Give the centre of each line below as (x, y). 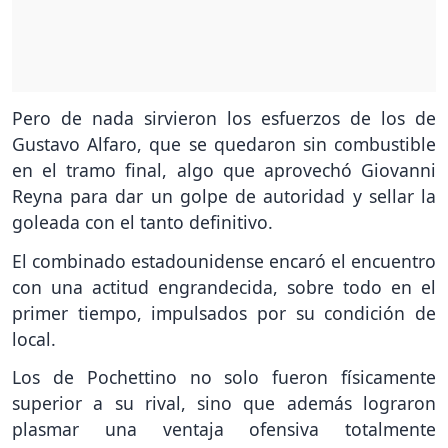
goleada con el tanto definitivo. (142, 221)
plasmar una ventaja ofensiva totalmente (224, 429)
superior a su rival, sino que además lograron (224, 403)
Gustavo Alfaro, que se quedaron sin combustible (224, 143)
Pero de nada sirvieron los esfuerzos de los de (224, 117)
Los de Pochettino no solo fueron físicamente (224, 377)
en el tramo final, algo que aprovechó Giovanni (224, 169)
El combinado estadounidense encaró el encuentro (224, 260)
